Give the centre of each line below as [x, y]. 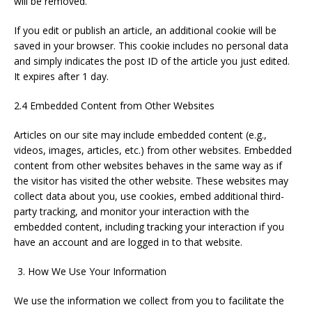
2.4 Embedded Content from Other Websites [114, 106]
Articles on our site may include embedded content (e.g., [140, 135]
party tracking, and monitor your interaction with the [132, 211]
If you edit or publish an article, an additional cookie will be [145, 30]
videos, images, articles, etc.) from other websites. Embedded [153, 150]
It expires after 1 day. [61, 76]
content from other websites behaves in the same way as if [148, 165]
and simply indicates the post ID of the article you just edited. [152, 61]
